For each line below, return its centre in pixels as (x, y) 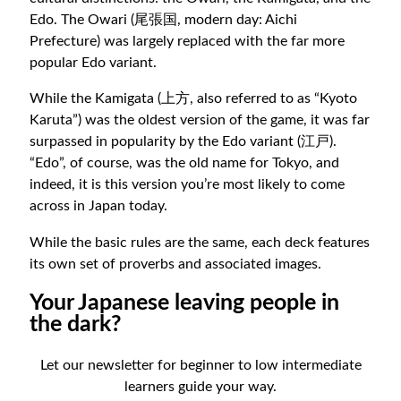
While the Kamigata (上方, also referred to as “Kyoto (194, 99)
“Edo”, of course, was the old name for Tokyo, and (185, 163)
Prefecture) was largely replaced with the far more (188, 41)
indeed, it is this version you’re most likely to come (188, 185)
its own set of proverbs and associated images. (176, 264)
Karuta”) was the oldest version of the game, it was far (200, 120)
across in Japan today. (99, 206)
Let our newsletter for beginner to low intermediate (200, 365)
